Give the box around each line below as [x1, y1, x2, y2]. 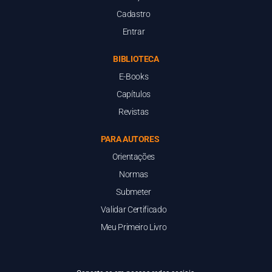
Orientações [112, 151, 155, 161]
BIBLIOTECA [113, 53, 159, 64]
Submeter [116, 186, 151, 197]
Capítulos [117, 89, 151, 99]
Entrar [122, 26, 145, 36]
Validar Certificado [100, 204, 167, 214]
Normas [119, 169, 148, 179]
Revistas [118, 106, 149, 117]
